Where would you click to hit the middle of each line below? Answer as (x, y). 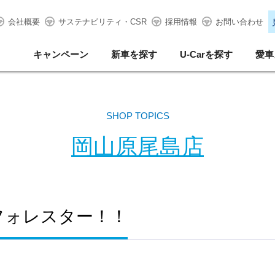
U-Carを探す (206, 54)
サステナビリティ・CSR (102, 22)
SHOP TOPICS (137, 116)
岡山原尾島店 (137, 146)
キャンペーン (61, 54)
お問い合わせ (239, 22)
